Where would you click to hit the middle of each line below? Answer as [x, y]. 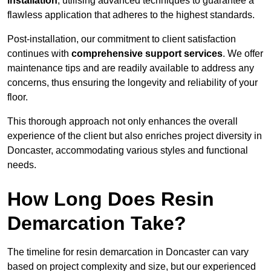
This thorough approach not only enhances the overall [122, 122]
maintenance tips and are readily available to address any [131, 68]
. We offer [243, 54]
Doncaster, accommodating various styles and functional [128, 151]
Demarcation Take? [97, 224]
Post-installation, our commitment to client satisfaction [122, 39]
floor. [18, 97]
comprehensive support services [147, 54]
